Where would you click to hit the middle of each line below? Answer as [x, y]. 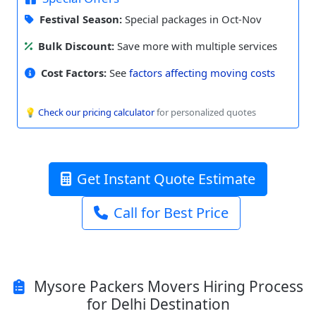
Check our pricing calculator [96, 112]
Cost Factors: [74, 72]
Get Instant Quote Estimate [166, 178]
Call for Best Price [171, 212]
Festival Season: [81, 19]
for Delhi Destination [158, 304]
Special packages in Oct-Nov [192, 19]
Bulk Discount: [76, 45]
